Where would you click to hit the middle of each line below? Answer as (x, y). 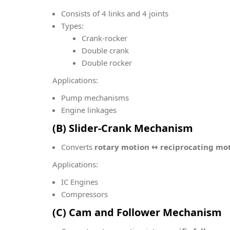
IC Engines (80, 182)
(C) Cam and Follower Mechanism (137, 212)
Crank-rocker (104, 38)
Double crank (105, 50)
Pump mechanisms (95, 98)
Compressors (84, 194)
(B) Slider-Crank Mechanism (123, 128)
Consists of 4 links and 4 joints (115, 13)
